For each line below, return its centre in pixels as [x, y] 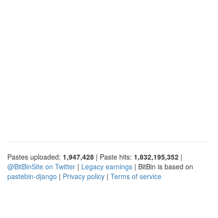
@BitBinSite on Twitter [41, 166]
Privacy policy [84, 176]
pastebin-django [32, 176]
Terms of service [136, 176]
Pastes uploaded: [35, 156]
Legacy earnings [107, 166]
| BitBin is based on [163, 166]
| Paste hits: [114, 156]
